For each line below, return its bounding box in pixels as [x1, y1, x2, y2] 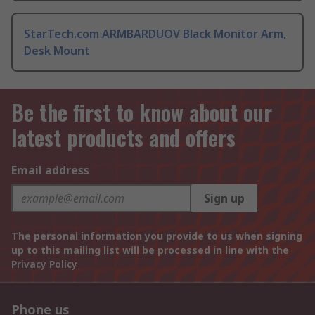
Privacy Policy [11, 257, 77, 271]
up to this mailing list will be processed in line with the [11, 243, 289, 257]
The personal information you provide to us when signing [11, 229, 302, 243]
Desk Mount [24, 43, 90, 59]
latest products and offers [11, 122, 236, 154]
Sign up [204, 191, 245, 207]
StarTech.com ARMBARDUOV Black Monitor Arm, [24, 26, 286, 42]
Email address [11, 162, 89, 179]
